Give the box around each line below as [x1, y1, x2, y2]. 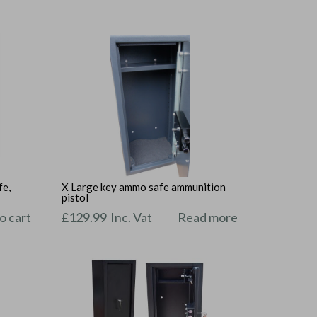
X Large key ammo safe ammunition [62, 180, 226, 194]
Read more [178, 209, 238, 225]
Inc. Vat [110, 209, 153, 225]
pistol [62, 191, 89, 204]
